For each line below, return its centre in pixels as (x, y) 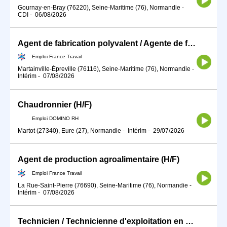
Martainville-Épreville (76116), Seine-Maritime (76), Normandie (104, 69)
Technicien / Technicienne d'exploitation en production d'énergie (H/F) (190, 221)
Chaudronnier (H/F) (55, 105)
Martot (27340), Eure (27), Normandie (69, 131)
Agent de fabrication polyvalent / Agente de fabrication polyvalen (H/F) (192, 43)
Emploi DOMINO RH (55, 118)
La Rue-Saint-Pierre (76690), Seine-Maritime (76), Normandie (103, 185)
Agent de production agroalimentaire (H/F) (99, 160)
